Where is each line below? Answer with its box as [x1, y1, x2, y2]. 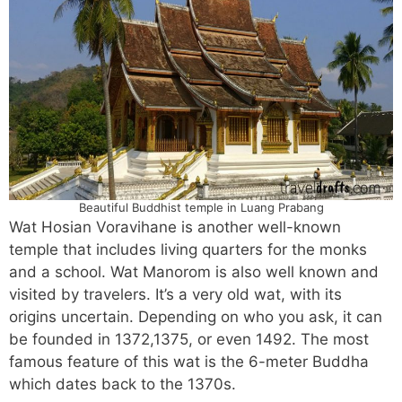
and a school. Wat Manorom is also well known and [9, 263, 379, 282]
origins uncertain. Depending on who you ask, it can [9, 308, 382, 327]
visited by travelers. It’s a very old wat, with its [9, 285, 342, 304]
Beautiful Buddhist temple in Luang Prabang [78, 200, 324, 215]
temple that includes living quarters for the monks [9, 240, 367, 259]
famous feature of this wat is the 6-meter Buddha [9, 353, 369, 371]
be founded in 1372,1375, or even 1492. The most [9, 330, 369, 349]
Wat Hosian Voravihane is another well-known [9, 218, 341, 237]
